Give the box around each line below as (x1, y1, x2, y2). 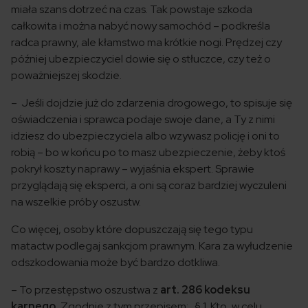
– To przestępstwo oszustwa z (11, 283, 160, 297)
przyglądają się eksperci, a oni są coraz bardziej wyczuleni (11, 178, 287, 192)
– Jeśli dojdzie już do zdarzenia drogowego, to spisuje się (11, 96, 292, 110)
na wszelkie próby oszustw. (11, 195, 141, 209)
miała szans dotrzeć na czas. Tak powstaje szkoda (11, 2, 252, 16)
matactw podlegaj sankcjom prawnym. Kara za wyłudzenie (11, 239, 293, 253)
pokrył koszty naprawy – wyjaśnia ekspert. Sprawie (11, 162, 254, 176)
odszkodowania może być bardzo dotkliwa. (11, 255, 220, 269)
